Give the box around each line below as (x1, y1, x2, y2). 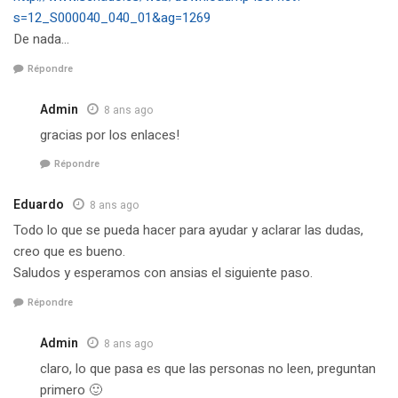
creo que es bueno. (13, 242, 125, 262)
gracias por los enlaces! (40, 124, 179, 145)
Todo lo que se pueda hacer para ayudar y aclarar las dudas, (13, 220, 363, 241)
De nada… (13, 29, 69, 50)
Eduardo (13, 195, 64, 215)
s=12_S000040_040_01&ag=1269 (13, 8, 211, 28)
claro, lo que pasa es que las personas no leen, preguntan (40, 358, 376, 378)
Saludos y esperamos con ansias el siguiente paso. (13, 263, 313, 283)
